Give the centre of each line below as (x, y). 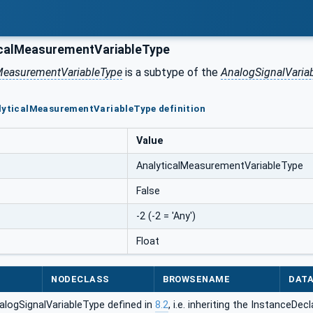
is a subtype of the (172, 72)
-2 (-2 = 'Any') (166, 216)
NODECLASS (80, 279)
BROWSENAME (197, 279)
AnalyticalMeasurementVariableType (220, 166)
